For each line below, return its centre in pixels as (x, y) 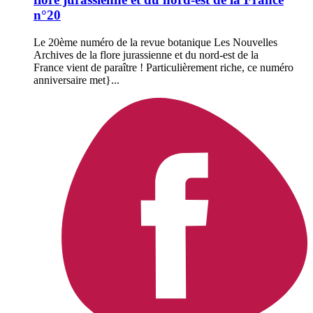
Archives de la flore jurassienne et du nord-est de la (146, 54)
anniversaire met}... (77, 80)
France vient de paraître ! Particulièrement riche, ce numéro (163, 67)
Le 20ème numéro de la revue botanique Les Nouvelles (155, 42)
